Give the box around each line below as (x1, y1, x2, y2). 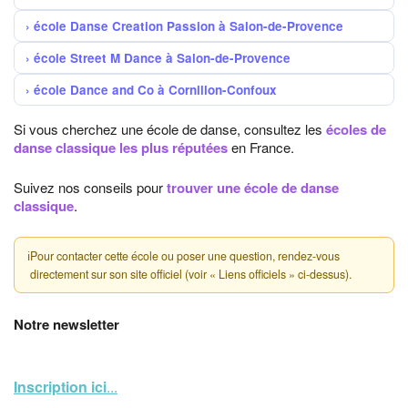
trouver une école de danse (167, 178, 339, 198)
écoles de (326, 119, 386, 139)
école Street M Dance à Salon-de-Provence (34, 49, 291, 66)
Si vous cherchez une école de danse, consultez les (14, 119, 326, 138)
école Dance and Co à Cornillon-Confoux (34, 81, 277, 98)
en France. (228, 138, 294, 157)
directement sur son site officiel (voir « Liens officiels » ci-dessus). (30, 266, 352, 282)
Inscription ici (14, 376, 107, 397)
